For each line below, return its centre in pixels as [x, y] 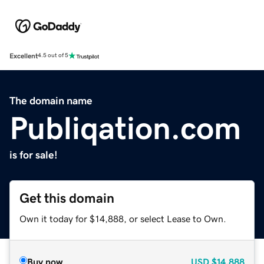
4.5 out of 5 [53, 56]
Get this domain [67, 198]
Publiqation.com [125, 128]
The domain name [51, 100]
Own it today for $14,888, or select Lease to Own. [123, 218]
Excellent [24, 56]
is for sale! [34, 155]
